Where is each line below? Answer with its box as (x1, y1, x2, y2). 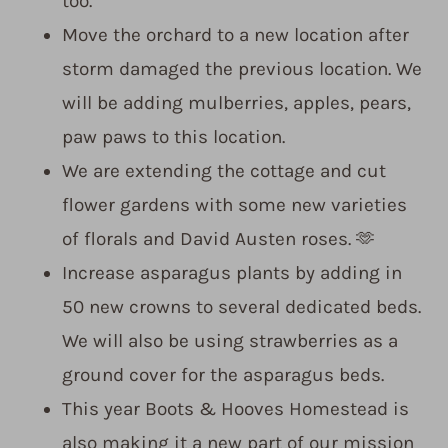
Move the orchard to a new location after (62, 24, 409, 47)
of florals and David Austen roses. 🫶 (62, 228, 375, 251)
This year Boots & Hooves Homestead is (62, 398, 409, 421)
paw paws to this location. (62, 126, 285, 149)
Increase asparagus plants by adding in (62, 262, 402, 285)
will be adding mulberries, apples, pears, (62, 92, 411, 115)
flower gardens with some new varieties (62, 194, 407, 217)
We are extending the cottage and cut (62, 160, 386, 183)
